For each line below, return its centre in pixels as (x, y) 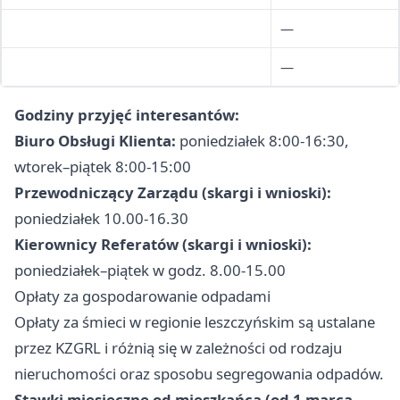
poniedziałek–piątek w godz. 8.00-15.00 (150, 271)
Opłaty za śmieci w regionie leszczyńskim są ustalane (195, 322)
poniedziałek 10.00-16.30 (101, 219)
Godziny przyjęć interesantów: (127, 115)
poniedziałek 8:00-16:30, (262, 141)
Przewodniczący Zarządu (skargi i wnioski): (173, 193)
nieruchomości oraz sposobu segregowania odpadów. (199, 374)
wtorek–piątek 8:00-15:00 (103, 167)
